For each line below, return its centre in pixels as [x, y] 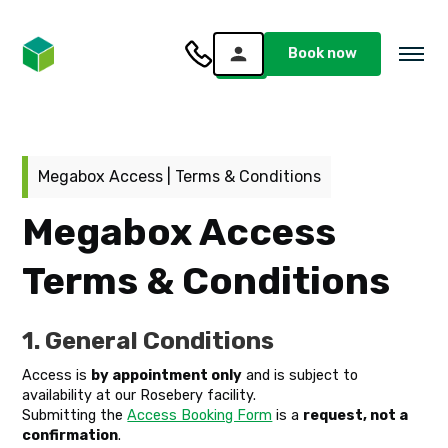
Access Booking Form [200, 415]
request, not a [356, 415]
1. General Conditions [148, 341]
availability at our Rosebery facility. [139, 395]
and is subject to [300, 375]
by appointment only [167, 375]
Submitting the [75, 415]
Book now [322, 53]
